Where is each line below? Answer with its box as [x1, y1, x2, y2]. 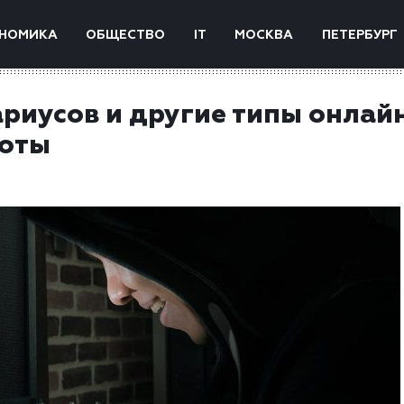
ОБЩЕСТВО [86, 29, 166, 41]
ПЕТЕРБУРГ [321, 29, 398, 41]
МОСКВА [234, 29, 294, 41]
